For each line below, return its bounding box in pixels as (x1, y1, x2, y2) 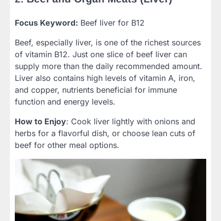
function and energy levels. (15, 97, 115, 107)
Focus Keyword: (15, 18, 78, 28)
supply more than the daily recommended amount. (15, 61, 202, 72)
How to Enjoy (15, 116, 66, 127)
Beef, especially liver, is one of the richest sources (15, 37, 201, 48)
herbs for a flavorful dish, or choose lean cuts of (15, 128, 195, 139)
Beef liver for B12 (78, 18, 145, 28)
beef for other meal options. (15, 140, 119, 150)
